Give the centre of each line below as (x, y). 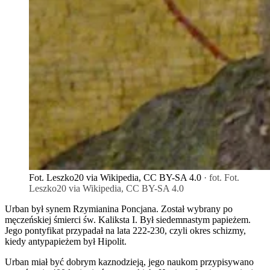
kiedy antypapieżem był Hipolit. (66, 242)
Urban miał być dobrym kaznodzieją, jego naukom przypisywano (129, 262)
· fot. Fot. (220, 178)
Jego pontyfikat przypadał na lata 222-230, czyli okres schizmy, (125, 231)
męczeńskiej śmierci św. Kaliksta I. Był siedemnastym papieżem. (128, 220)
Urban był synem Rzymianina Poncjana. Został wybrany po (119, 209)
